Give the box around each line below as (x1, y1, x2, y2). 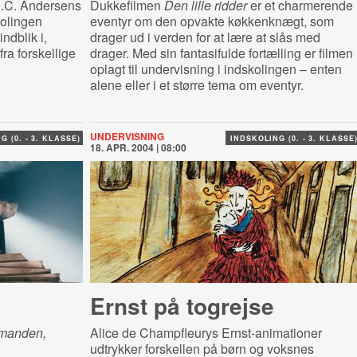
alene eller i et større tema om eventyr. (89, 76, 304, 94)
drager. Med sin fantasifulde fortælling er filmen (89, 44, 353, 62)
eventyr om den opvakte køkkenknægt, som (89, 12, 334, 30)
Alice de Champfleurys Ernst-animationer (89, 324, 322, 342)
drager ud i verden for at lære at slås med (89, 28, 320, 46)
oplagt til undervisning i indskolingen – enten (89, 60, 342, 78)
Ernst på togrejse (89, 289, 274, 322)
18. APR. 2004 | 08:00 (89, 140, 186, 155)
